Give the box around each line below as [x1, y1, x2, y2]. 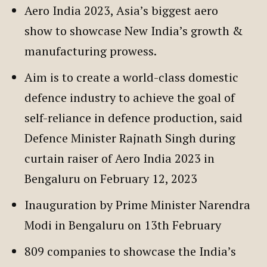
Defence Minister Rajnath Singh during [24, 129, 235, 146]
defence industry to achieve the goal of [24, 89, 235, 105]
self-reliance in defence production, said [24, 109, 243, 126]
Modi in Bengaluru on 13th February [24, 216, 227, 233]
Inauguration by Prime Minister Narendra [24, 196, 250, 213]
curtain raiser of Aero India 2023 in [24, 150, 215, 166]
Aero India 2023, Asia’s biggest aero [24, 2, 218, 18]
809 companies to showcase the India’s [24, 243, 236, 259]
